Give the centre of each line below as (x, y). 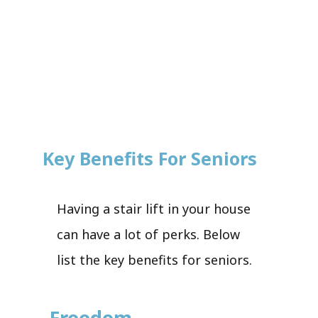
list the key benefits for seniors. (154, 259)
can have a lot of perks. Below (148, 234)
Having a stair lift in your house (154, 208)
